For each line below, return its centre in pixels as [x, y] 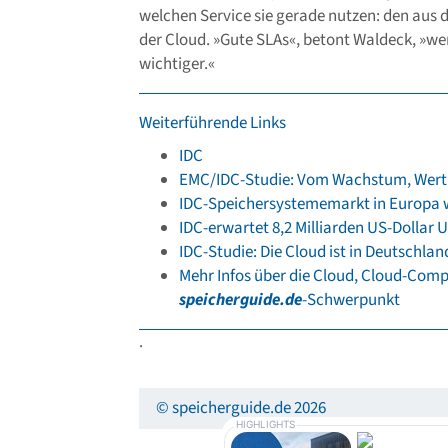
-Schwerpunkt [351, 299]
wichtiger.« [177, 64]
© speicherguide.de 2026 [241, 408]
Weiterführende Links [212, 123]
